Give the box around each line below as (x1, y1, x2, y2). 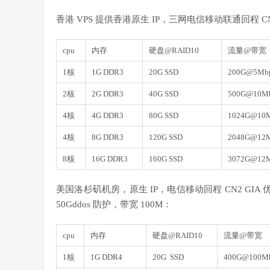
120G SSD (149, 133, 183, 142)
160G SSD (149, 154, 183, 164)
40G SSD (149, 89, 178, 99)
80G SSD (149, 111, 178, 121)
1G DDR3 (92, 67, 124, 77)
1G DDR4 (90, 253, 122, 262)
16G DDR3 (92, 154, 128, 164)
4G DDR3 (92, 111, 124, 121)
